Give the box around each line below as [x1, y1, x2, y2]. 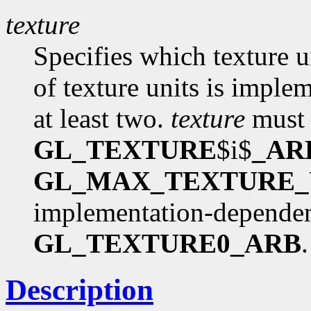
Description [6, 274, 153, 307]
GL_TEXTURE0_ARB [33, 228, 301, 259]
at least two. [33, 103, 171, 134]
